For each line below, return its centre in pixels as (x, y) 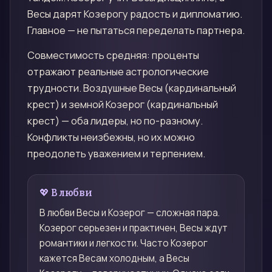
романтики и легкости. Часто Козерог (124, 243)
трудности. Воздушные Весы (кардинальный (132, 88)
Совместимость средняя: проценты (113, 56)
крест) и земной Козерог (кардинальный (123, 105)
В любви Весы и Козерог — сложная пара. (130, 212)
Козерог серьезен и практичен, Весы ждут (134, 228)
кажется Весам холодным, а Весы (115, 258)
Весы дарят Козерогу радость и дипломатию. (135, 14)
